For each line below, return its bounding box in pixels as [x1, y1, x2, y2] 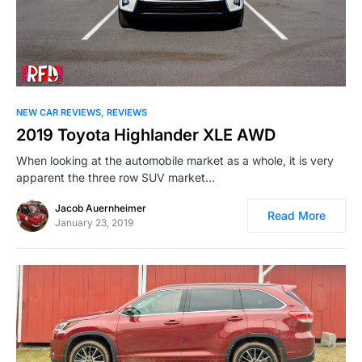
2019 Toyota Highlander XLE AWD [16, 124, 276, 145]
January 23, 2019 [55, 216, 133, 229]
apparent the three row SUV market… [16, 170, 215, 184]
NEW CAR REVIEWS [16, 106, 101, 118]
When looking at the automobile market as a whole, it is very [16, 153, 334, 167]
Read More [267, 208, 326, 222]
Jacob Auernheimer [55, 201, 146, 214]
